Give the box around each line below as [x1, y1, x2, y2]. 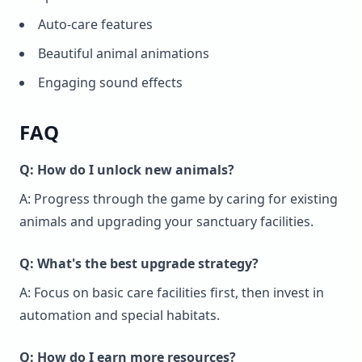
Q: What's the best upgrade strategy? [19, 254, 259, 272]
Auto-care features [38, 15, 153, 33]
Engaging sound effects [38, 73, 183, 91]
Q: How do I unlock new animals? [19, 160, 234, 179]
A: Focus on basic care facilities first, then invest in [19, 283, 324, 301]
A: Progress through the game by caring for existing [19, 189, 338, 208]
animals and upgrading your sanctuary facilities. [19, 212, 314, 230]
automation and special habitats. [19, 305, 220, 324]
